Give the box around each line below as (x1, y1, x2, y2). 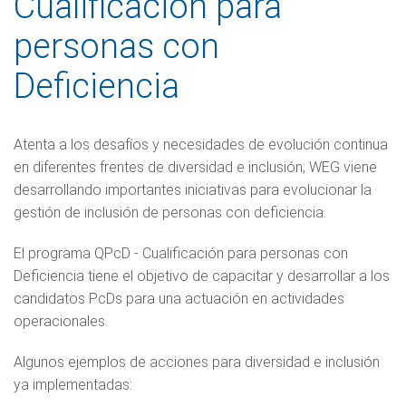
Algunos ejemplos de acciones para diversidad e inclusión (14, 353, 380, 371)
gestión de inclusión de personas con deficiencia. (14, 203, 326, 221)
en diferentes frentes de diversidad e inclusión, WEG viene (14, 158, 377, 176)
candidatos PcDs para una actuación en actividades (14, 289, 344, 307)
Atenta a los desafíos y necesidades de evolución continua (14, 135, 388, 153)
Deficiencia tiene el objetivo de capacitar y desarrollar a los (14, 266, 390, 285)
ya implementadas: (14, 375, 132, 393)
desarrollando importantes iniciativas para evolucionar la (14, 180, 372, 198)
